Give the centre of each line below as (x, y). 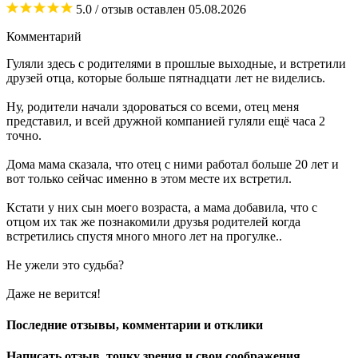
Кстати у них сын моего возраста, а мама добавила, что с (162, 207)
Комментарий (44, 36)
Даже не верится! (54, 293)
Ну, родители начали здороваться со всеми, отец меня (153, 106)
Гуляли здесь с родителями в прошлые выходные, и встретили (176, 63)
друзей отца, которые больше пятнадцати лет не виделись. (166, 78)
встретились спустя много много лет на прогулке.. (144, 236)
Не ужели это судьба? (65, 265)
